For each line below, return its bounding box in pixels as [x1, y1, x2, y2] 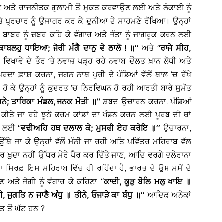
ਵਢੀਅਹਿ [21, 122, 48, 133]
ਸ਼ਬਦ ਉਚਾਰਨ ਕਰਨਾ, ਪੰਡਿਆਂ [103, 96, 192, 106]
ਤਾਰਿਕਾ [11, 96, 35, 106]
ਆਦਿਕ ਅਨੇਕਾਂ [147, 189, 192, 200]
